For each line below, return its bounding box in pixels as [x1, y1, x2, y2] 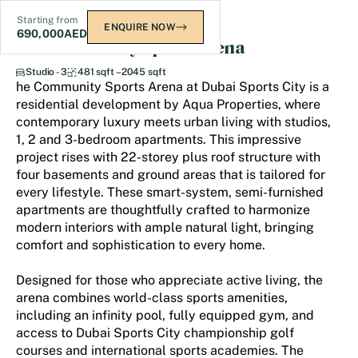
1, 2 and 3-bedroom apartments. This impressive [16, 132, 301, 147]
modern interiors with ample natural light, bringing [16, 220, 314, 235]
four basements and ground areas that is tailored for [16, 167, 325, 182]
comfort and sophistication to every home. [16, 237, 265, 253]
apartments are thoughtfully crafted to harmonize [16, 202, 310, 217]
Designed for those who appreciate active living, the [16, 272, 323, 288]
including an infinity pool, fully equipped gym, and [16, 308, 314, 323]
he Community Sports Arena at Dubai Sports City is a [16, 79, 329, 94]
